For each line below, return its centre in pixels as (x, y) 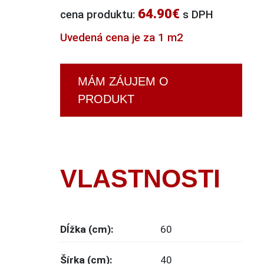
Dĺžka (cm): (87, 229)
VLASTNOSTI (141, 178)
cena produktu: (99, 14)
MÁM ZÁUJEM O (123, 81)
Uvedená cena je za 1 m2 (122, 37)
